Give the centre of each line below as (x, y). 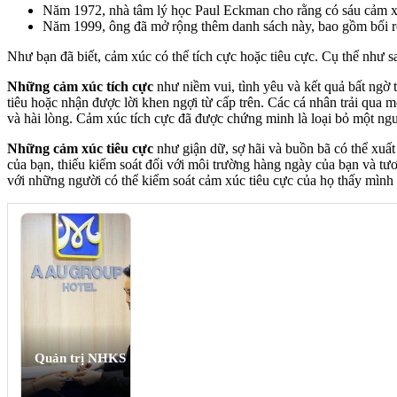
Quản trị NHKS (80, 358)
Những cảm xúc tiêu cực (80, 149)
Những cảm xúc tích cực (80, 87)
